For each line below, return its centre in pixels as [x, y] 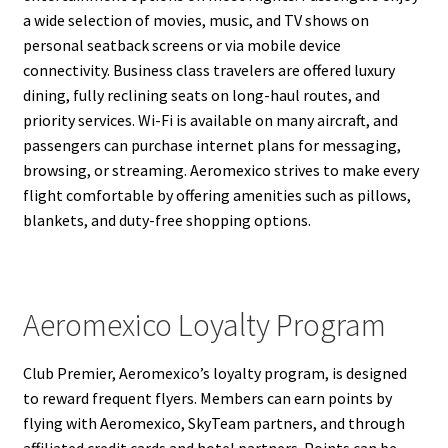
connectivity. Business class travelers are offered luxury [208, 69]
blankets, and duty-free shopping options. [166, 219]
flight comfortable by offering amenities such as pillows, [216, 194]
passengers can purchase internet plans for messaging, [211, 144]
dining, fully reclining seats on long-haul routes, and [201, 94]
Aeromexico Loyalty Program [204, 324]
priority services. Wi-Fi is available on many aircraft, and [210, 119]
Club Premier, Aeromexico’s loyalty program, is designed [214, 373]
